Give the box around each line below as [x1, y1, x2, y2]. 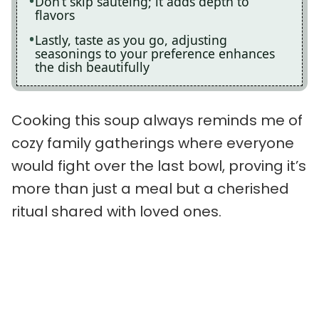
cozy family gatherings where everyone [11, 133, 294, 154]
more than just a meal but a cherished [11, 179, 289, 199]
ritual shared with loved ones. [11, 202, 221, 222]
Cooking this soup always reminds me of [11, 110, 303, 131]
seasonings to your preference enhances [35, 44, 275, 62]
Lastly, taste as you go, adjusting [35, 31, 227, 48]
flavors [35, 6, 75, 23]
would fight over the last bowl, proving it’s [11, 156, 306, 177]
